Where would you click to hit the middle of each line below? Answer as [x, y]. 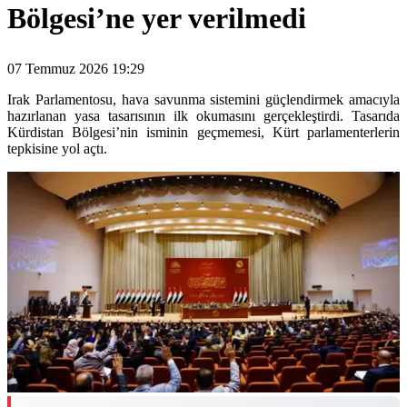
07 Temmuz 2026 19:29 [76, 69]
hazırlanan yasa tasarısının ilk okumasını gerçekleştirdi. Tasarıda [203, 116]
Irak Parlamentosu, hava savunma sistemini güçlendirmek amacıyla [203, 100]
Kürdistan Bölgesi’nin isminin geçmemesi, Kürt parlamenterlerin [203, 133]
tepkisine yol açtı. [57, 149]
